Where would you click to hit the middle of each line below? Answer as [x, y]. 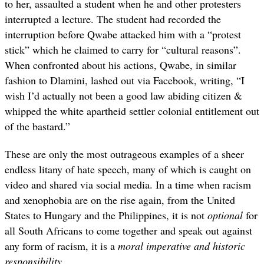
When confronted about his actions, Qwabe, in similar [121, 65]
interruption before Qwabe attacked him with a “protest [123, 34]
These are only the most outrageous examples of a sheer [124, 154]
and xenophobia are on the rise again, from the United [120, 199]
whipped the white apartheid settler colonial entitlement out [132, 111]
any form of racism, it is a [61, 245]
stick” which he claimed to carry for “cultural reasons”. [123, 50]
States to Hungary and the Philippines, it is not [106, 215]
